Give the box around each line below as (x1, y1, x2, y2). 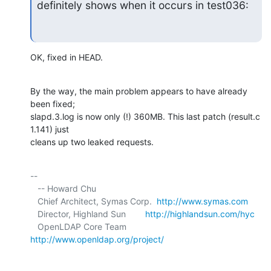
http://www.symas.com (157, 196, 248, 207)
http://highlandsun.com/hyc (145, 209, 255, 220)
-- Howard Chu (30, 183, 38, 194)
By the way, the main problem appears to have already (30, 86, 247, 97)
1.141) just (30, 124, 71, 135)
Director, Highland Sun (38, 209, 145, 220)
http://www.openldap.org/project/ (30, 234, 164, 245)
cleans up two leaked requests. (30, 137, 154, 148)
